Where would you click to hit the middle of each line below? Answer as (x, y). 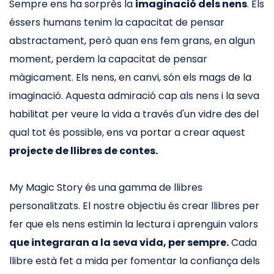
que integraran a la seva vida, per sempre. (119, 243)
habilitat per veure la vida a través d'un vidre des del (134, 114)
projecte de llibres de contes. (83, 151)
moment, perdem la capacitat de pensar (108, 59)
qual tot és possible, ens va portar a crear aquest (127, 132)
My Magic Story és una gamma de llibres (106, 187)
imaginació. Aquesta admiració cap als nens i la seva (134, 96)
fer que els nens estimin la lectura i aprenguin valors (134, 224)
